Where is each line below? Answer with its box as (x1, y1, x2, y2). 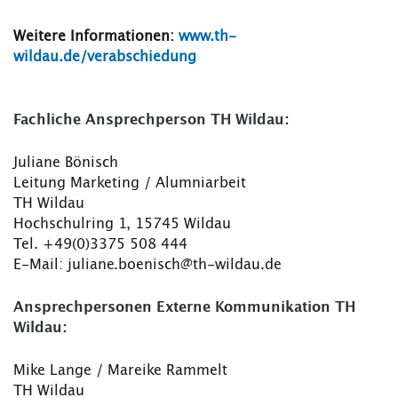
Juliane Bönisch (13, 155, 118, 171)
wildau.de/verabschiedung (13, 50, 196, 65)
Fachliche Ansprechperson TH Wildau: (13, 113, 289, 128)
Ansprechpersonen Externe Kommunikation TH (13, 300, 355, 315)
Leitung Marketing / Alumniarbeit (13, 176, 246, 191)
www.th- (179, 29, 236, 44)
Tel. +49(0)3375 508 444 (13, 237, 187, 252)
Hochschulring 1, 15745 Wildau (13, 217, 231, 232)
